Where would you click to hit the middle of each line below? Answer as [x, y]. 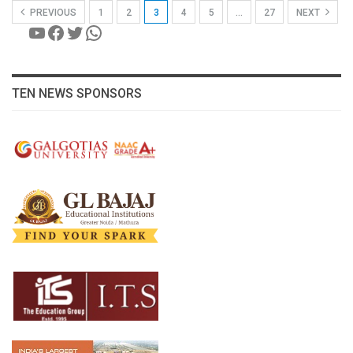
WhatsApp [128, 32]
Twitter [97, 32]
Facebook [87, 32]
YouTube [66, 32]
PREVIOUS [52, 12]
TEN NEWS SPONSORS [77, 93]
